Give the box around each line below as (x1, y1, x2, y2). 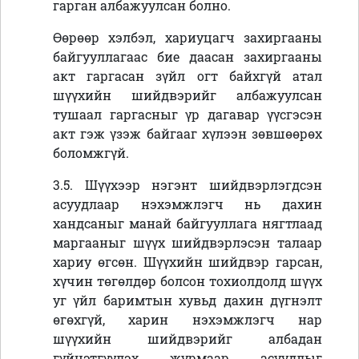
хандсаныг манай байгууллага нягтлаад (53, 215, 322, 232)
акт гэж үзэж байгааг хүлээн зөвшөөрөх (53, 125, 322, 143)
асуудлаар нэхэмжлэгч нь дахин (53, 196, 322, 213)
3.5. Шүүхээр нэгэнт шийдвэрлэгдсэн (53, 176, 322, 194)
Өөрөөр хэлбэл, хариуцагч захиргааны (53, 29, 322, 46)
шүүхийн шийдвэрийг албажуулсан (53, 87, 322, 104)
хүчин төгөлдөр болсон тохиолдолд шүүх (53, 272, 322, 290)
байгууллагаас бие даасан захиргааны (53, 48, 322, 66)
